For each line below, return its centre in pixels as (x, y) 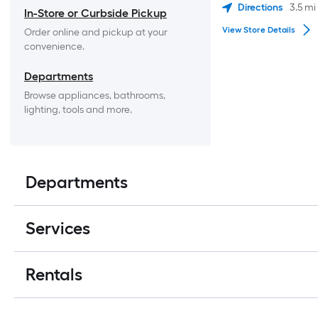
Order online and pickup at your (96, 32)
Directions (260, 7)
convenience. (54, 46)
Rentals (54, 274)
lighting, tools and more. (78, 110)
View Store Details (258, 30)
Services (58, 228)
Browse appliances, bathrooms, (95, 95)
